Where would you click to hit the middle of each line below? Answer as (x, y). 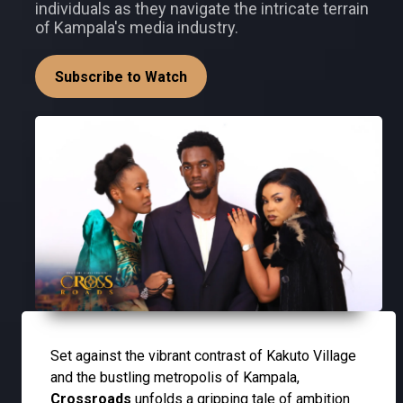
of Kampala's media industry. (137, 27)
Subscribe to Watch (121, 77)
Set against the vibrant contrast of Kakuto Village (203, 356)
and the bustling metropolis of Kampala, (175, 378)
